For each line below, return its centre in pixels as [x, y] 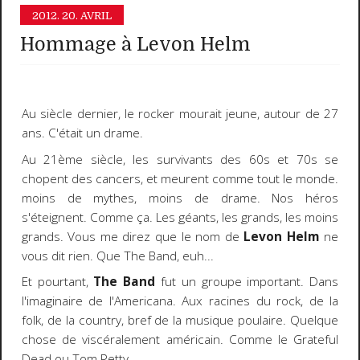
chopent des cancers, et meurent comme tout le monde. [180, 178]
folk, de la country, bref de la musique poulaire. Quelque [180, 321]
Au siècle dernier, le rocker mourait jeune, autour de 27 [180, 114]
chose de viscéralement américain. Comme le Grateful [180, 340]
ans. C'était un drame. [82, 133]
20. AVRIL [87, 15]
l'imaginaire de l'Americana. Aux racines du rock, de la [180, 301]
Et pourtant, [57, 282]
